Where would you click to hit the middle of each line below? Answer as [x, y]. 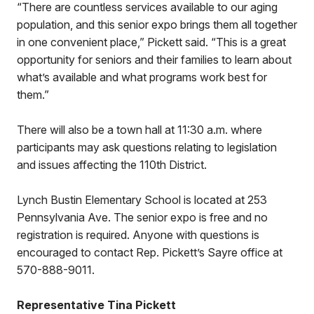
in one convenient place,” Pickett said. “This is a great [151, 42]
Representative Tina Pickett [96, 305]
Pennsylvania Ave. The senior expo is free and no [142, 217]
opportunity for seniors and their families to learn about [154, 60]
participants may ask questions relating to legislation [147, 147]
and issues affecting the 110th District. [112, 165]
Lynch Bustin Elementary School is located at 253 [142, 200]
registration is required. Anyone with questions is [138, 235]
